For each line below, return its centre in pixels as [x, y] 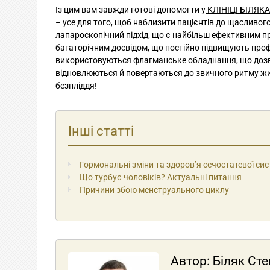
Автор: [192, 261]
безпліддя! [76, 85]
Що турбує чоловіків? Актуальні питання [161, 177]
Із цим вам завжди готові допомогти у [130, 9]
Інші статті [101, 131]
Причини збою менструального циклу [154, 190]
